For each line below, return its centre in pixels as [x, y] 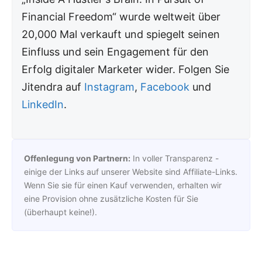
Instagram [110, 87]
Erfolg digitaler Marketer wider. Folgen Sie [126, 69]
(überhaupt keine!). [61, 212]
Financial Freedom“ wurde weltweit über [121, 16]
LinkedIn [43, 104]
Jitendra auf [53, 87]
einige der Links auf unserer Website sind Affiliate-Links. [131, 171]
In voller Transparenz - [175, 158]
